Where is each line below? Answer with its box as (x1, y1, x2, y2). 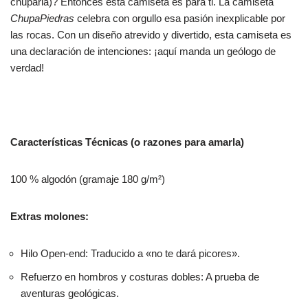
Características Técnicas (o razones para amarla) (10, 136, 244, 148)
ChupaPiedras (10, 12, 74, 25)
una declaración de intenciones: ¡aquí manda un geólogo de (10, 45, 276, 58)
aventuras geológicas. (21, 287, 119, 300)
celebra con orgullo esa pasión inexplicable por (74, 12, 285, 25)
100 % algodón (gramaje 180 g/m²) (10, 173, 165, 186)
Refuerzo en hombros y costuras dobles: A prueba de (21, 271, 259, 283)
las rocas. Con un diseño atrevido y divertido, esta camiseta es (10, 29, 291, 41)
